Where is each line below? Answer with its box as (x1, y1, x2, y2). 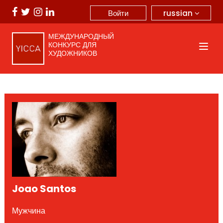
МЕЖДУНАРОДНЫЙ (48, 31, 114, 41)
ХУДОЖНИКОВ (48, 48, 97, 58)
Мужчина (11, 205, 45, 217)
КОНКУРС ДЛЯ (48, 40, 97, 50)
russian (163, 7, 195, 18)
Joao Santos (11, 181, 76, 196)
